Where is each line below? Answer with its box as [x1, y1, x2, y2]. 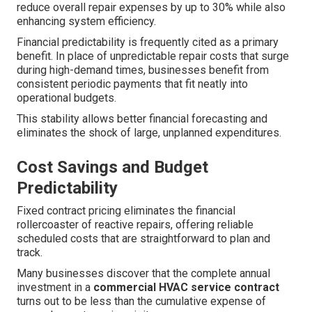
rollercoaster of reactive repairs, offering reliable [17, 218, 253, 232]
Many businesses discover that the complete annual [17, 267, 270, 281]
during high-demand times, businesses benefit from [17, 63, 269, 77]
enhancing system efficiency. [17, 15, 156, 29]
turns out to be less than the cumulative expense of [17, 295, 266, 309]
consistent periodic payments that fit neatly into [17, 77, 248, 91]
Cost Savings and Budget [17, 157, 208, 178]
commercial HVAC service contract [93, 281, 279, 295]
